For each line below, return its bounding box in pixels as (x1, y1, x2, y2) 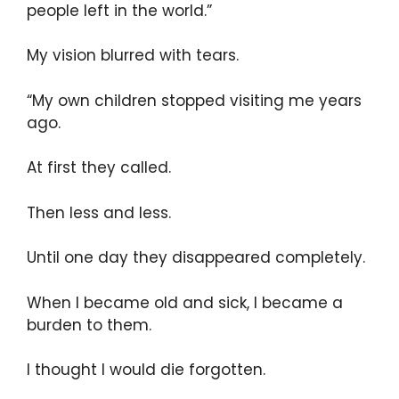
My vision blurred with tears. (27, 45, 239, 67)
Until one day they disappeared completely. (27, 247, 365, 269)
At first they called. (27, 157, 171, 179)
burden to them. (27, 313, 151, 336)
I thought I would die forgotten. (27, 359, 265, 381)
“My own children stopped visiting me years (27, 89, 362, 111)
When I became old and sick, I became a (27, 291, 343, 313)
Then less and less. (27, 201, 171, 224)
